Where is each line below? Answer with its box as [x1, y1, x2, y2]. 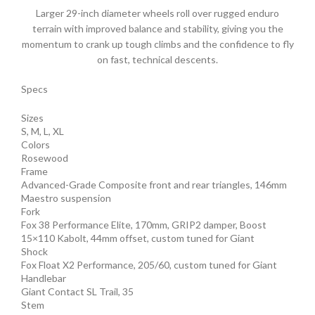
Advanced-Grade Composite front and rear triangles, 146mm [21, 178, 287, 191]
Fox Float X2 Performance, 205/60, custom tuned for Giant [21, 258, 277, 271]
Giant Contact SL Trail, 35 [21, 285, 134, 297]
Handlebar [21, 271, 66, 284]
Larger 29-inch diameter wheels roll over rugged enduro [36, 6, 279, 19]
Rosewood [21, 151, 68, 164]
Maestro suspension [21, 191, 111, 204]
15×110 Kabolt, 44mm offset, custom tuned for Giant [21, 231, 255, 244]
